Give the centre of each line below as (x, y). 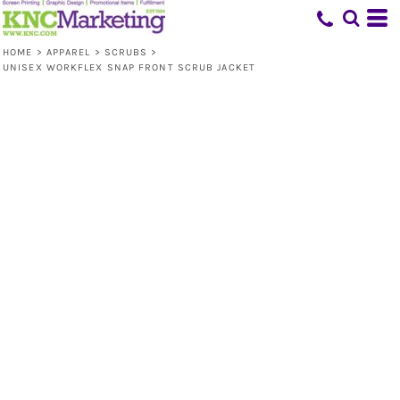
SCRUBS (126, 52)
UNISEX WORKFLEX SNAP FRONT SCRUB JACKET (129, 67)
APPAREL (68, 52)
